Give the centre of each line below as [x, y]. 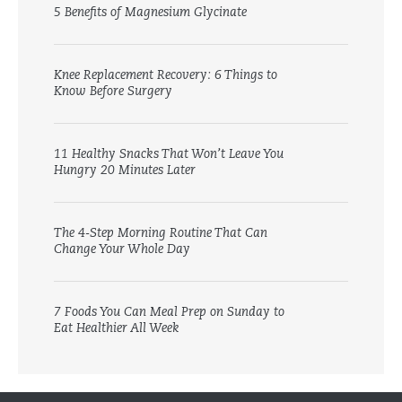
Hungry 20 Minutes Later [125, 170]
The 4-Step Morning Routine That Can [161, 233]
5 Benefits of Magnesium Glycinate [150, 13]
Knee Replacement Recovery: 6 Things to [166, 75]
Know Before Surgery [113, 92]
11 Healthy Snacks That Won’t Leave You [169, 154]
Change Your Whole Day [122, 249]
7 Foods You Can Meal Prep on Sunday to [169, 312]
